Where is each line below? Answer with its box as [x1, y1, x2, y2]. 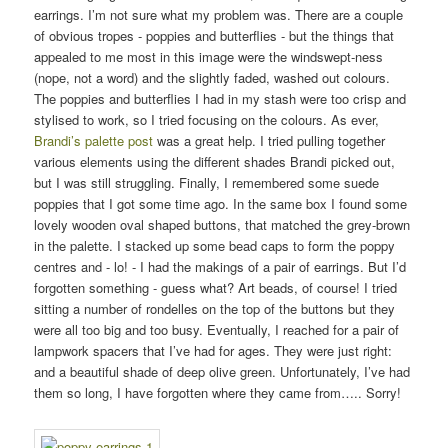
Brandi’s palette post [34, 130, 154, 150]
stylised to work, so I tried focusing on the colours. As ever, [34, 109, 380, 129]
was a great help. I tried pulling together [153, 130, 386, 150]
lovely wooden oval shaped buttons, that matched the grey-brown [34, 214, 411, 234]
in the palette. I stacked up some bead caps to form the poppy [34, 235, 396, 255]
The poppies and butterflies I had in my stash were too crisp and [34, 88, 407, 108]
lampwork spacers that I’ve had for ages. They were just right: [34, 340, 393, 360]
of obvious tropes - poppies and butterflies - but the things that [34, 25, 395, 45]
